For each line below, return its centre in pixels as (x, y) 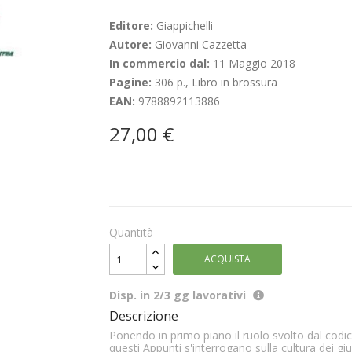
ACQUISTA (227, 259)
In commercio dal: (161, 63)
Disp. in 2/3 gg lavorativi (178, 295)
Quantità (131, 232)
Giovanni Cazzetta (201, 44)
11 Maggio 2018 (254, 63)
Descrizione (144, 316)
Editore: (133, 26)
